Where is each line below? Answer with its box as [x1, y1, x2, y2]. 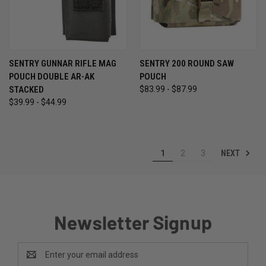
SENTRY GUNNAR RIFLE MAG [9, 58, 116, 69]
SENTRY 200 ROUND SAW [139, 58, 234, 69]
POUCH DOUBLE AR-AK [9, 71, 94, 82]
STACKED [9, 84, 44, 95]
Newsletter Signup [53, 208, 213, 235]
